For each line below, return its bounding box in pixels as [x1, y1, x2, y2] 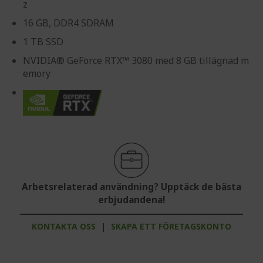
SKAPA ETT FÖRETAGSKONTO [111, 220, 231, 232]
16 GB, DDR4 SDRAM [23, 16, 114, 29]
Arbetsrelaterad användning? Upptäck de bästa [22, 180, 241, 193]
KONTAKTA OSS [32, 220, 96, 232]
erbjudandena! [98, 193, 165, 206]
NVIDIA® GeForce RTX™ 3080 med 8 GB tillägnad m [23, 54, 249, 67]
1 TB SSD [23, 35, 63, 48]
